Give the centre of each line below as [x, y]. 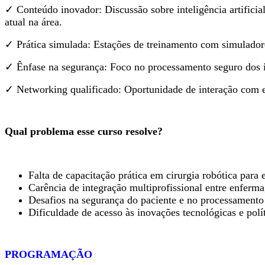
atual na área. [33, 22]
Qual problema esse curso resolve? [84, 131]
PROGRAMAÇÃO [49, 254]
